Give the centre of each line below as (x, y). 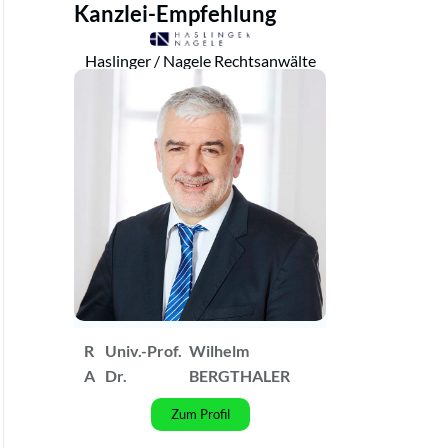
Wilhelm (219, 350)
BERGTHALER (240, 375)
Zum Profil (200, 413)
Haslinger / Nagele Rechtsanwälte (200, 60)
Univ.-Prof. (144, 350)
